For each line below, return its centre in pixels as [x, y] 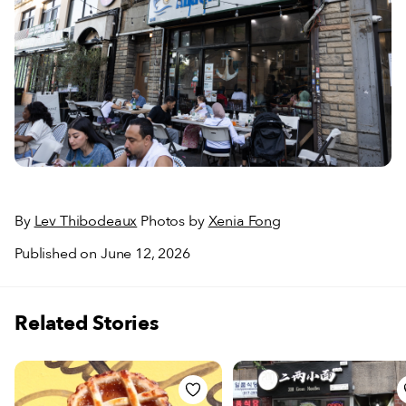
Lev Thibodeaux [86, 222]
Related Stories [87, 324]
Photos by [173, 222]
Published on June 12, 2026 [102, 254]
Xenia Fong [244, 222]
